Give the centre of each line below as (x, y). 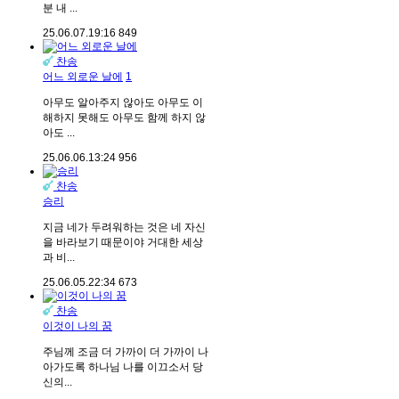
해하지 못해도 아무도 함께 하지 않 (124, 118)
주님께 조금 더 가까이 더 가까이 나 (126, 352)
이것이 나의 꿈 (77, 326)
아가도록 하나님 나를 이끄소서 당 (123, 367)
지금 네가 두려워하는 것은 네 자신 (124, 228)
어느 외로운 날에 (83, 77)
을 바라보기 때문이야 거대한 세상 (123, 243)
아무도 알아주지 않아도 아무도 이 (123, 103)
